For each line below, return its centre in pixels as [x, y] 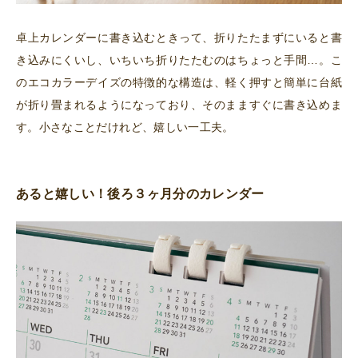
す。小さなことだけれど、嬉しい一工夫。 [125, 127]
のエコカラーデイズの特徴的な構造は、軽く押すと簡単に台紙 [179, 83]
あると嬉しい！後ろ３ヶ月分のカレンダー [140, 194]
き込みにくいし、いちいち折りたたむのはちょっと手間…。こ [179, 60]
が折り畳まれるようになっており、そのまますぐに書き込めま [179, 105]
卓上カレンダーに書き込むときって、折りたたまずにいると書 [179, 38]
